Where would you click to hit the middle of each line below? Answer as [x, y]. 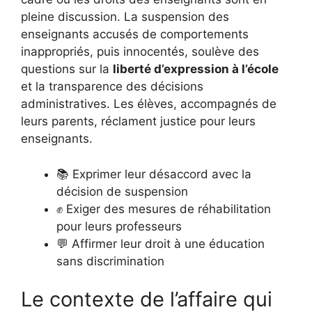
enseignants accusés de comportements [135, 34]
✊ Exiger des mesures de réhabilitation [164, 209]
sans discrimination [110, 261]
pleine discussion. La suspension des [125, 17]
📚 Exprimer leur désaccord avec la [154, 174]
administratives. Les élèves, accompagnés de [149, 104]
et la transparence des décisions [112, 87]
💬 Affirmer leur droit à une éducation [161, 243]
